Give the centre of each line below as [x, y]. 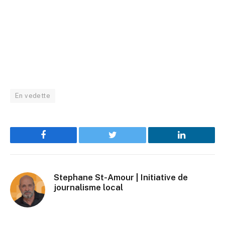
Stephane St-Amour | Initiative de [121, 177]
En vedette [33, 95]
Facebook [61, 142]
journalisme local [88, 187]
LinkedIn [197, 142]
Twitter [125, 142]
